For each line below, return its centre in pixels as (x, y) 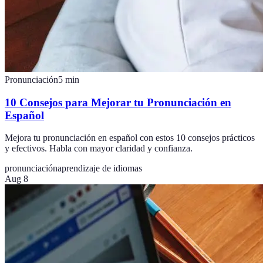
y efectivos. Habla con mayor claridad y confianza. (99, 149)
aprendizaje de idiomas (100, 168)
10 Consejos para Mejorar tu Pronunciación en (118, 102)
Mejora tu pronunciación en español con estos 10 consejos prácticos (130, 138)
